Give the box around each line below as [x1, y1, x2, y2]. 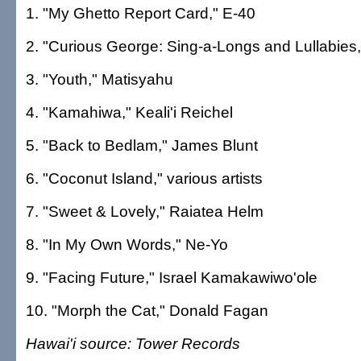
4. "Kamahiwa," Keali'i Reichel [26, 103, 233, 121]
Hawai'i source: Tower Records [26, 334, 240, 352]
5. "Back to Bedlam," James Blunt [26, 136, 258, 154]
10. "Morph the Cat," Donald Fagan [26, 301, 268, 319]
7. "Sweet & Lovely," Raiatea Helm [26, 202, 263, 220]
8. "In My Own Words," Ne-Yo [26, 235, 228, 253]
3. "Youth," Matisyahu [26, 70, 173, 88]
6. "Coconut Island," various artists [26, 169, 263, 187]
